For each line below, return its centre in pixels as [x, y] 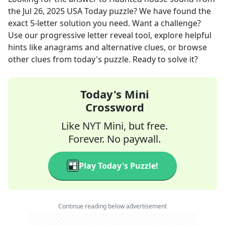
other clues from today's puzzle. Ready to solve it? [103, 59]
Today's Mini [115, 94]
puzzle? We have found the [159, 11]
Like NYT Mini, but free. [115, 126]
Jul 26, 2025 [44, 11]
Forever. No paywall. [115, 139]
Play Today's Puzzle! [119, 166]
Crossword [115, 107]
